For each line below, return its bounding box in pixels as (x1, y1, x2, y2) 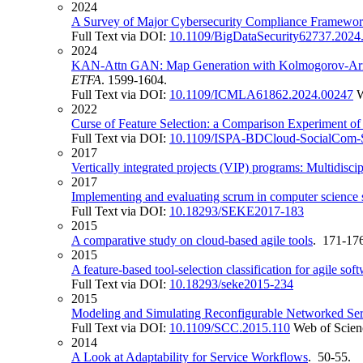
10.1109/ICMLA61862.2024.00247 (169, 87, 353, 101)
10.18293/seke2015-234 (169, 276, 293, 291)
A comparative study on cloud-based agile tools (71, 233, 313, 247)
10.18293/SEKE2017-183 (169, 203, 304, 218)
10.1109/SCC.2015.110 (169, 320, 290, 335)
